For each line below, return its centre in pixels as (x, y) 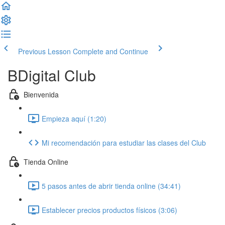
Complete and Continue (110, 51)
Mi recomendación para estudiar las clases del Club (124, 142)
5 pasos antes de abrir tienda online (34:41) (111, 186)
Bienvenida (41, 94)
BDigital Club (52, 75)
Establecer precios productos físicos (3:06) (109, 210)
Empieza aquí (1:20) (74, 118)
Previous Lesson (44, 51)
